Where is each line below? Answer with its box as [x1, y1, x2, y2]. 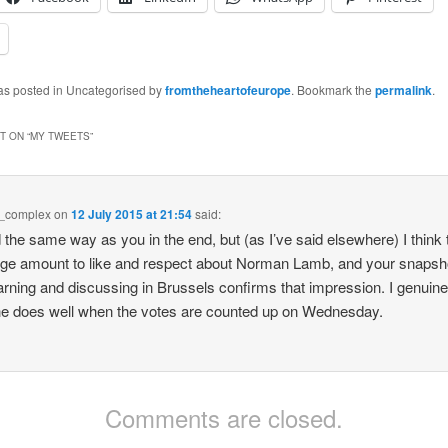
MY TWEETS [29, 129, 90, 144]
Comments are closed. [105, 400, 343, 436]
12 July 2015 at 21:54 [71, 204, 193, 223]
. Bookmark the [290, 80, 375, 98]
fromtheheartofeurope [164, 80, 291, 99]
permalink [374, 80, 432, 99]
